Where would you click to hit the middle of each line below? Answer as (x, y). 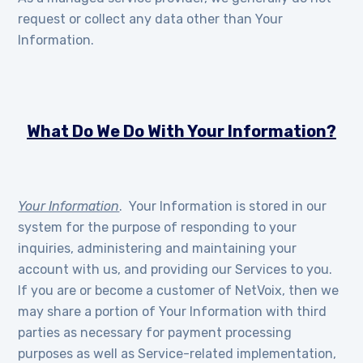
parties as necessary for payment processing (155, 333)
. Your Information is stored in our (223, 206)
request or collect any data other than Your (151, 19)
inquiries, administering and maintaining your (158, 248)
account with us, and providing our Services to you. (177, 269)
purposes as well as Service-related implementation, (177, 354)
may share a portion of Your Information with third (173, 312)
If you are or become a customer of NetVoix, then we (179, 290)
